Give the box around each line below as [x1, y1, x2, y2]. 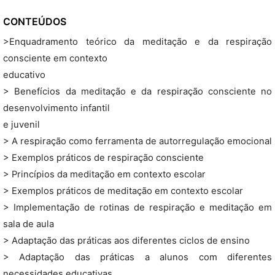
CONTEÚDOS [3, 15, 66, 28]
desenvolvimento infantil [3, 103, 110, 114]
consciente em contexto [3, 53, 107, 64]
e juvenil [3, 119, 40, 130]
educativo [3, 69, 45, 80]
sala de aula [3, 219, 54, 230]
